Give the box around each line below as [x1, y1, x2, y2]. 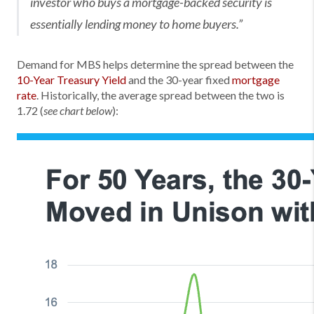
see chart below [43, 104, 112, 118]
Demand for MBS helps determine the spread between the [17, 57, 294, 71]
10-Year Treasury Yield [17, 73, 126, 86]
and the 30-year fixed [126, 73, 232, 86]
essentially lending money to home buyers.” [30, 18, 243, 32]
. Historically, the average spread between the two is [36, 88, 285, 102]
